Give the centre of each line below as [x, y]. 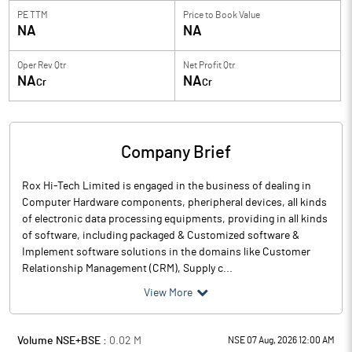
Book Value [238, 15]
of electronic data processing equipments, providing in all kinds [175, 219]
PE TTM [33, 15]
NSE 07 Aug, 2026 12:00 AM [281, 340]
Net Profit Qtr [209, 65]
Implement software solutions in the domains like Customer [166, 252]
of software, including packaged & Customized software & [161, 236]
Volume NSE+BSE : [63, 341]
